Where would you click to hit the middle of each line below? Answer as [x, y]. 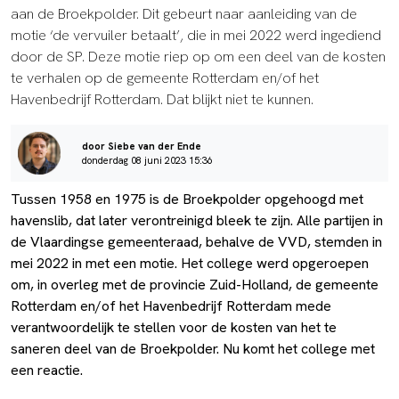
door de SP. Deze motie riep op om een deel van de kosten [198, 57]
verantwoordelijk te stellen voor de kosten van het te [174, 328]
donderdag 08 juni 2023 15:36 [147, 161]
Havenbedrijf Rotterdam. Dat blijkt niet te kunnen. [162, 100]
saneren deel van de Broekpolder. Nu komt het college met [193, 349]
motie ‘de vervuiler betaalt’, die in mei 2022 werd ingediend [196, 36]
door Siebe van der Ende [142, 147]
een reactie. [47, 370]
